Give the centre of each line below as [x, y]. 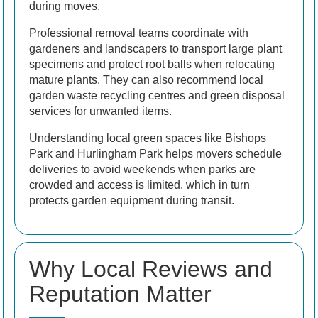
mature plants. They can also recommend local [146, 79]
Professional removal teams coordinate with [139, 33]
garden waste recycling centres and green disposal [157, 95]
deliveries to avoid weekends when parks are [142, 169]
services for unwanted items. [100, 111]
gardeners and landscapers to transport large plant [155, 48]
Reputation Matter [120, 294]
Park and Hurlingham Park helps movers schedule [155, 153]
